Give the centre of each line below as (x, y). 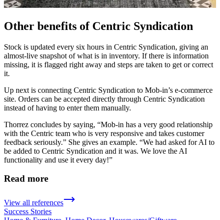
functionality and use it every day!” (58, 160)
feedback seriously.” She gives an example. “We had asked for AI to (109, 142)
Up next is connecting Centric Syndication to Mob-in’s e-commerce (108, 90)
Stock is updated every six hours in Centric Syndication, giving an (106, 47)
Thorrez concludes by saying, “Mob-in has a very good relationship (108, 124)
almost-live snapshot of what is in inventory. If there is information (106, 55)
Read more (26, 179)
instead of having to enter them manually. (68, 108)
